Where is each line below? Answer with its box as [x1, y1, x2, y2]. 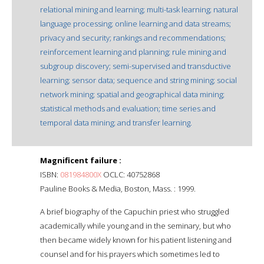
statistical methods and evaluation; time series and [40, 103, 216, 114]
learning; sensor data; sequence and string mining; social [40, 74, 237, 85]
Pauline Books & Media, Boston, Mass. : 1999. [40, 183, 196, 194]
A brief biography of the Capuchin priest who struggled [40, 206, 229, 217]
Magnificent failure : [40, 154, 121, 166]
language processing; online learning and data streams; [40, 18, 231, 29]
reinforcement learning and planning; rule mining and [40, 46, 226, 57]
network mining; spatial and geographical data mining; [40, 88, 225, 100]
